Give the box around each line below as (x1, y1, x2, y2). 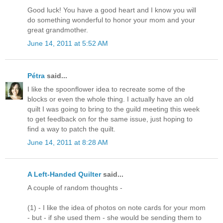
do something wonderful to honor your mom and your (27, 16, 195, 24)
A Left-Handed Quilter (27, 170, 101, 179)
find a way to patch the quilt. (27, 124, 115, 133)
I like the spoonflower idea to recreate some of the (27, 85, 185, 93)
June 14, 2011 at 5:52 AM (27, 39, 108, 48)
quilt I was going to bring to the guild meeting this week (27, 105, 200, 113)
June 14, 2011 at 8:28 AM (27, 138, 108, 146)
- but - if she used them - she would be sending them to (27, 214, 202, 222)
